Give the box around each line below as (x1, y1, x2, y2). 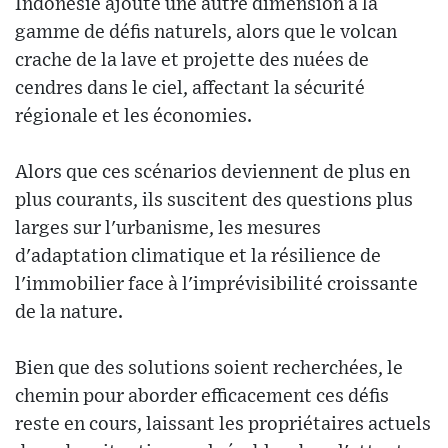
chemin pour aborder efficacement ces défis (15, 387, 389, 406)
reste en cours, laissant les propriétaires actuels (15, 415, 431, 434)
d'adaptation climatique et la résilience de (15, 247, 381, 266)
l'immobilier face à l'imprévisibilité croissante (15, 275, 418, 294)
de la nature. (15, 303, 123, 322)
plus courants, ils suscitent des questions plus (15, 191, 413, 210)
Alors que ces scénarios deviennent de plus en (15, 163, 410, 182)
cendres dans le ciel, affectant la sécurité (15, 79, 365, 98)
